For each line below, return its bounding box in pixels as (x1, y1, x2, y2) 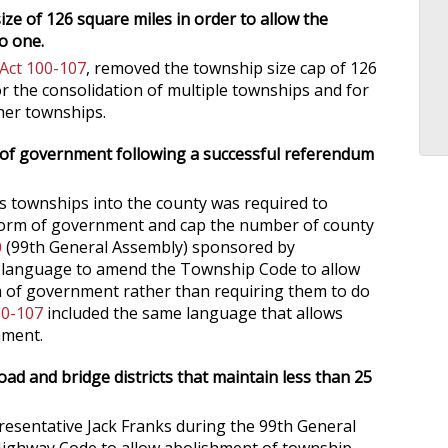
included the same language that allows (43, 302, 343, 324)
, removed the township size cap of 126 (86, 57, 377, 79)
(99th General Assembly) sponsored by (2, 236, 295, 258)
